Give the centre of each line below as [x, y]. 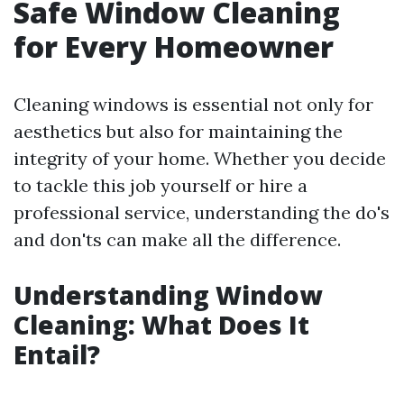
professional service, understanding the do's [202, 212]
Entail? [57, 354]
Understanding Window [168, 295]
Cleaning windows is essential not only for [193, 104]
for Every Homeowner [174, 46]
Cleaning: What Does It [161, 325]
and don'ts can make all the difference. [177, 239]
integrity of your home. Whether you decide [200, 158]
